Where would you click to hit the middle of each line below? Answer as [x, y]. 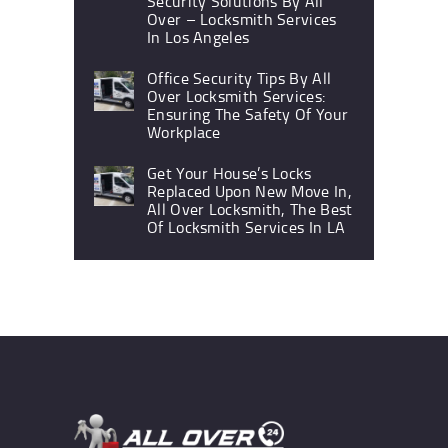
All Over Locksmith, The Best [250, 208]
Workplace [184, 131]
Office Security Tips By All [239, 77]
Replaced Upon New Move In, [249, 190]
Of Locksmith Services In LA [246, 226]
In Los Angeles [198, 37]
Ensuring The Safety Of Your [248, 113]
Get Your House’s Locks [229, 172]
